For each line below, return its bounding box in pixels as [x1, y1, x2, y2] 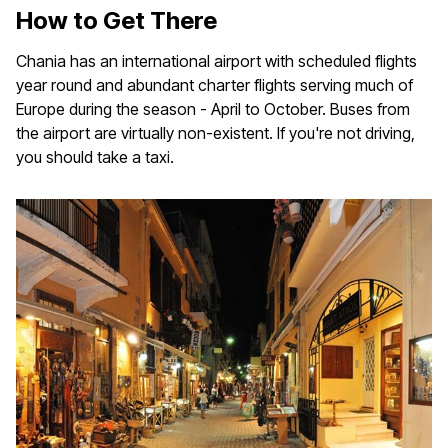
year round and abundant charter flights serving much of [16, 75, 413, 96]
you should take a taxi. [16, 147, 174, 168]
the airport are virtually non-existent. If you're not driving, [16, 123, 415, 144]
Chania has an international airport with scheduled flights [16, 51, 417, 72]
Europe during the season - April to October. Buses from [16, 99, 410, 120]
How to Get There [16, 6, 217, 36]
